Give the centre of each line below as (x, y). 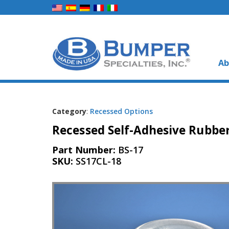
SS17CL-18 (98, 161)
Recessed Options (121, 111)
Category (69, 111)
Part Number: (85, 150)
